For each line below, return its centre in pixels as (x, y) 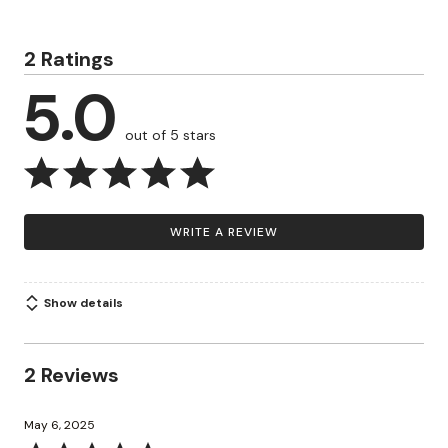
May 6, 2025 (59, 425)
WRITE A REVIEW (224, 232)
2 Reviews (71, 375)
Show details (83, 303)
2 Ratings (69, 59)
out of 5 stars (170, 135)
